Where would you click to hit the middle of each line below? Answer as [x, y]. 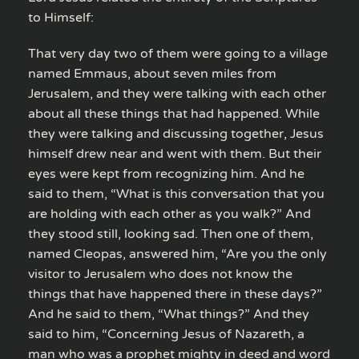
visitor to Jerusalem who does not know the [160, 274]
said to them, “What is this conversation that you [176, 194]
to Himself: [61, 17]
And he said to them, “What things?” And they [169, 314]
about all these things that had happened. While [174, 113]
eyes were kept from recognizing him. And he [166, 173]
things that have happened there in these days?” [175, 294]
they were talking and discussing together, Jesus [176, 133]
